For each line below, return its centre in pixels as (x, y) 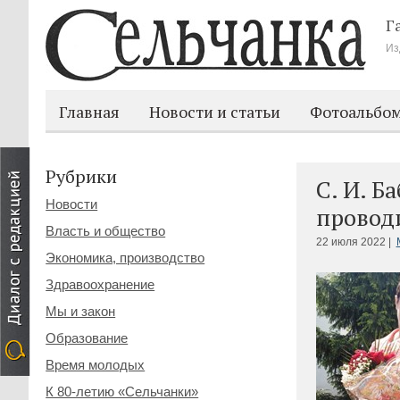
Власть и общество (106, 231)
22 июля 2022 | (354, 242)
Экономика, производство (125, 258)
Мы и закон (81, 311)
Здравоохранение (100, 284)
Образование (87, 338)
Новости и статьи (215, 112)
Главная (90, 112)
